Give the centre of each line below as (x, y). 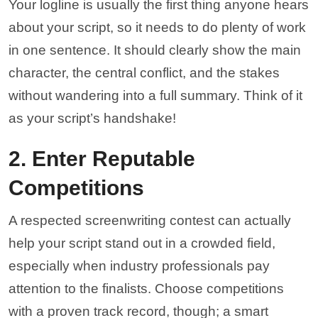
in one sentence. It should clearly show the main (155, 50)
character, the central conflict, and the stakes (144, 72)
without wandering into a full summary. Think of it (155, 95)
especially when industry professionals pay (139, 265)
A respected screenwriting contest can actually (150, 220)
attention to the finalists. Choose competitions (146, 288)
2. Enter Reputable (102, 158)
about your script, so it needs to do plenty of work (157, 27)
